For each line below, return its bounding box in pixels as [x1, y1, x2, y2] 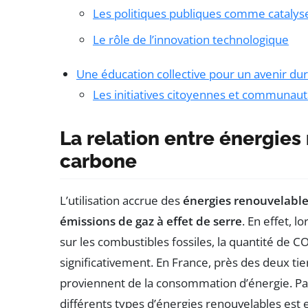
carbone [60, 149, 137, 173]
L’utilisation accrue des [60, 192, 183, 208]
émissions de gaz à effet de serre [60, 212, 242, 229]
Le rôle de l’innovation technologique [93, 31, 289, 47]
